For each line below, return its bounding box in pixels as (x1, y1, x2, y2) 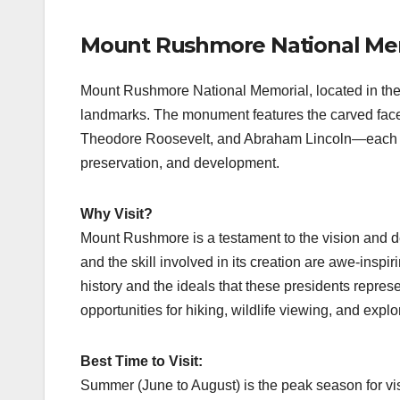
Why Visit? (80, 206, 153, 222)
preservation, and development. (80, 155, 279, 171)
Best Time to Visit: (80, 354, 203, 370)
